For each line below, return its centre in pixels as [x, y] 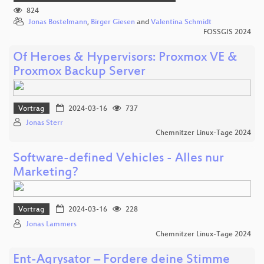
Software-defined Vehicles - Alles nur [118, 159]
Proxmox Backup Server [79, 72]
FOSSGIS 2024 [227, 32]
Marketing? [46, 173]
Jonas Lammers [51, 224]
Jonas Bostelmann [58, 22]
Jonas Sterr [44, 123]
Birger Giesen [113, 22]
